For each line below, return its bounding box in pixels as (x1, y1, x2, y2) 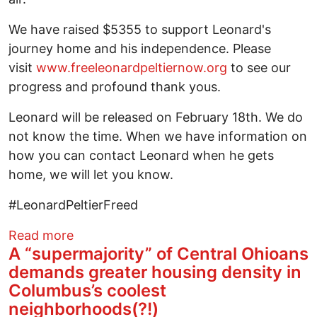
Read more (8, 227, 74, 243)
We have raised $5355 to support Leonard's (8, 21, 271, 37)
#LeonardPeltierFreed (8, 197, 138, 212)
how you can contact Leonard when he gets (8, 147, 274, 163)
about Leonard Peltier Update (73, 226, 249, 242)
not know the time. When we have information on (8, 128, 307, 144)
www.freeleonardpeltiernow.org (36, 59, 227, 75)
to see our (227, 59, 291, 75)
